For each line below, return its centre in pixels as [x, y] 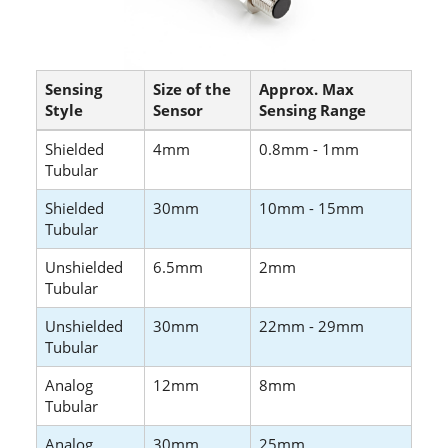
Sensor [178, 110]
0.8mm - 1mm [309, 149]
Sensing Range [312, 110]
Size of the [192, 89]
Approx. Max [306, 89]
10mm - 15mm [311, 208]
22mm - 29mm [311, 326]
